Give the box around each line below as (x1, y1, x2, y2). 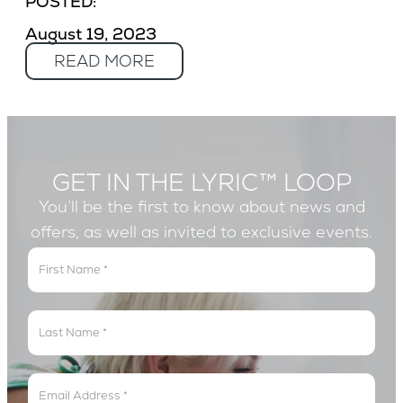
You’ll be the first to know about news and (38, 196, 365, 217)
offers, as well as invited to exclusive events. (31, 221, 372, 242)
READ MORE (54, 50, 155, 71)
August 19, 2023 (25, 23, 157, 44)
